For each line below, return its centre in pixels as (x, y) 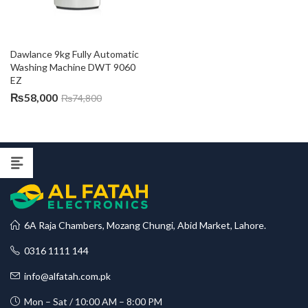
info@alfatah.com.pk (65, 276)
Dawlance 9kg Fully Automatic (76, 54)
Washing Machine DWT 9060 (74, 67)
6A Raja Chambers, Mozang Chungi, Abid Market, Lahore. (143, 225)
